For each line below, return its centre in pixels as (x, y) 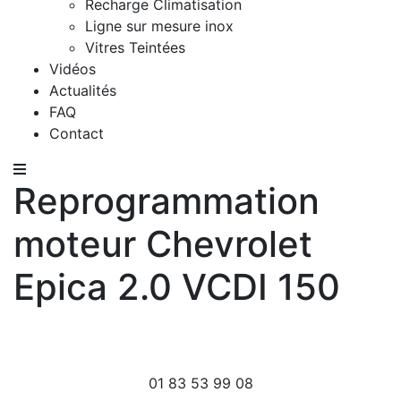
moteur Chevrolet (163, 243)
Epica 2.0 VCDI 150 (177, 286)
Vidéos (73, 68)
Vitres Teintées (135, 47)
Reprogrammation (166, 200)
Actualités (83, 90)
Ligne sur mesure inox (159, 26)
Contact (77, 133)
